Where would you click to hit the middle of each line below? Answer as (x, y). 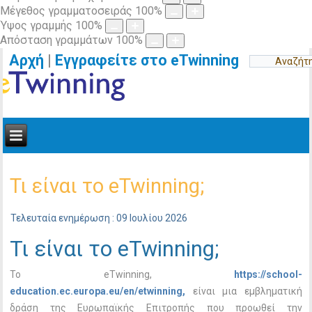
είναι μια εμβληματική (247, 291)
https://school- (268, 274)
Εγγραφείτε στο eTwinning (153, 60)
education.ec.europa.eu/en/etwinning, (101, 291)
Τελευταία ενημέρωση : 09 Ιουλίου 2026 (99, 218)
